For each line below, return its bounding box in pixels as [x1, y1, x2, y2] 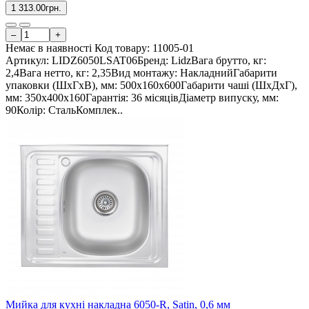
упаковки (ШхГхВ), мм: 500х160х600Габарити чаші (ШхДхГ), [6, 79, 297, 92]
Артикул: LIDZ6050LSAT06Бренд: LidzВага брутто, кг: [6, 54, 266, 67]
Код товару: [94, 42, 152, 54]
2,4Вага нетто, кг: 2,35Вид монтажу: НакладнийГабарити [6, 67, 277, 79]
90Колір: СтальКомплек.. [6, 104, 123, 117]
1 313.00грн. [11, 3, 61, 14]
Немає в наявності [6, 42, 92, 54]
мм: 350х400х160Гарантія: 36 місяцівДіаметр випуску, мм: [6, 92, 279, 104]
